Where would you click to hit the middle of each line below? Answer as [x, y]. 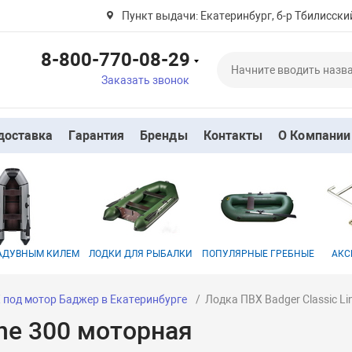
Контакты [233, 136]
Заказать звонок [145, 80]
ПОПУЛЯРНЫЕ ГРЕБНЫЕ [258, 254]
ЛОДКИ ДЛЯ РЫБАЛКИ [141, 254]
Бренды [164, 136]
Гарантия [97, 136]
